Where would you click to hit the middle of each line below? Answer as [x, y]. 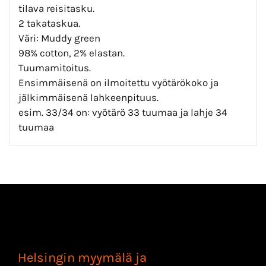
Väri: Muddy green [59, 38]
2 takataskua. [49, 23]
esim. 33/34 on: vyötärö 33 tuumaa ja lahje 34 [123, 112]
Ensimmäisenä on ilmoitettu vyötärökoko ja [118, 82]
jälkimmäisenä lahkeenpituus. [88, 97]
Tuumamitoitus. [55, 67]
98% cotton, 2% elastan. [72, 53]
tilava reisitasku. [56, 8]
